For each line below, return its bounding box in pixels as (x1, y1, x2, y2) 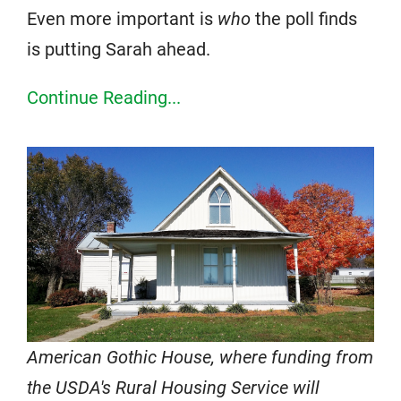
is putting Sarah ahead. (27, 38, 210, 60)
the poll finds (251, 7, 357, 30)
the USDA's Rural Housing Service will (27, 377, 320, 399)
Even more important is (27, 7, 218, 30)
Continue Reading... (27, 86, 181, 108)
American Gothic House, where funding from (27, 346, 373, 369)
